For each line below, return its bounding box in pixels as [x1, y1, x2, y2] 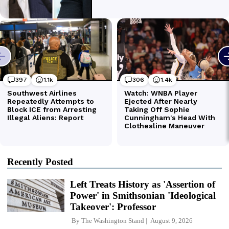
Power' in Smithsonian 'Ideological [70, 190, 216, 201]
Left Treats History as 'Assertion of [70, 178, 215, 190]
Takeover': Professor [70, 201, 156, 212]
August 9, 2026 [147, 216, 193, 224]
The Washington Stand [81, 216, 144, 224]
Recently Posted [7, 156, 73, 167]
